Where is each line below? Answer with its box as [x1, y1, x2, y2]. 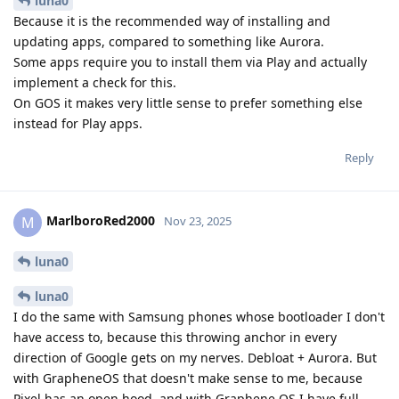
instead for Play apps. [13, 114, 142, 132]
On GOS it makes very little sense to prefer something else [13, 94, 362, 111]
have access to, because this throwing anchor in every [13, 329, 337, 346]
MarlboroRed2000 [46, 212, 155, 230]
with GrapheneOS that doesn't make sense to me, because [13, 370, 362, 387]
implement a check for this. [13, 73, 176, 91]
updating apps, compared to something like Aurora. [13, 32, 324, 50]
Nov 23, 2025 [164, 213, 232, 230]
